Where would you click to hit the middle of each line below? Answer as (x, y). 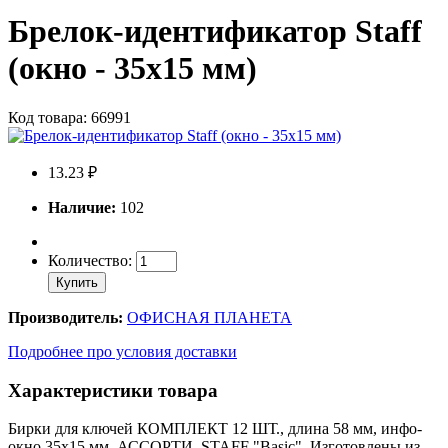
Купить (77, 282)
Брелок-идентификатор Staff (215, 31)
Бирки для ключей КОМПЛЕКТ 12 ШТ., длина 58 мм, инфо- (215, 429)
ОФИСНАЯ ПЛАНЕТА (209, 317)
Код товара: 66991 (69, 117)
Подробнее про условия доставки (122, 351)
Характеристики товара (113, 390)
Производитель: (65, 317)
